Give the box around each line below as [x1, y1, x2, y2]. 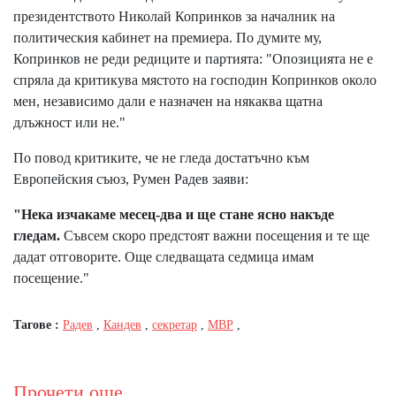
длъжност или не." [13, 114, 126, 130]
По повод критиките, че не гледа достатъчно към [13, 149, 309, 165]
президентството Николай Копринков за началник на [13, 8, 335, 24]
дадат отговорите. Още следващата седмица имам [13, 248, 314, 264]
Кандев [103, 317, 141, 331]
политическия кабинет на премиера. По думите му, [13, 29, 322, 45]
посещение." [13, 270, 89, 286]
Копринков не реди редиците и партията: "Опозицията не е [13, 50, 373, 66]
